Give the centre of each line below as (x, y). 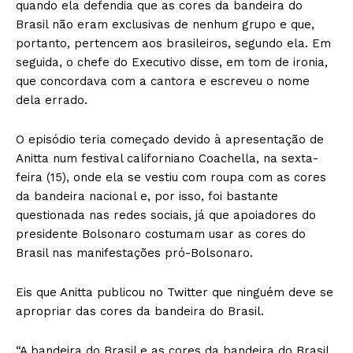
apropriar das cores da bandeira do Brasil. (140, 312)
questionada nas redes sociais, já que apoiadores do (166, 216)
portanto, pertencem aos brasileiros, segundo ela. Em (173, 44)
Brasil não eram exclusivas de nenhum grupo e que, (165, 25)
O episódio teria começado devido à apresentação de (170, 140)
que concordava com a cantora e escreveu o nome (163, 82)
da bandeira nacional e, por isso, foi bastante (147, 197)
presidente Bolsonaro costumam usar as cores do (161, 234)
